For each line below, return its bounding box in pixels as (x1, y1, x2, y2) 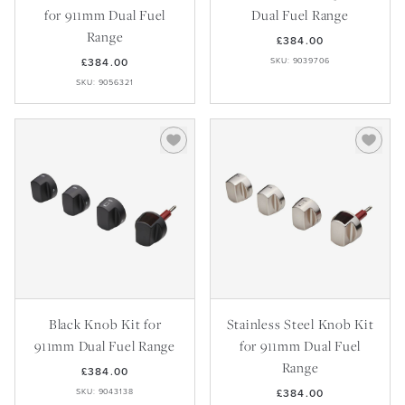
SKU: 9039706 (270, 55, 330, 66)
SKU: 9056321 (76, 77, 134, 88)
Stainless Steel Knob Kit (226, 315, 374, 333)
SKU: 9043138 (76, 386, 134, 397)
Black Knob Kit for (48, 315, 162, 333)
